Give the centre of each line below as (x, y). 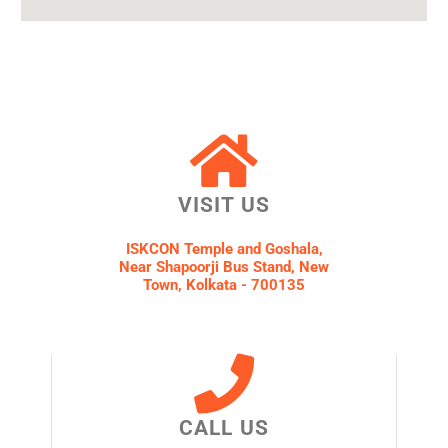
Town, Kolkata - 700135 (224, 285)
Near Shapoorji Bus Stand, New (224, 267)
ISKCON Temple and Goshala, (224, 249)
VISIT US (224, 205)
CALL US (224, 428)
